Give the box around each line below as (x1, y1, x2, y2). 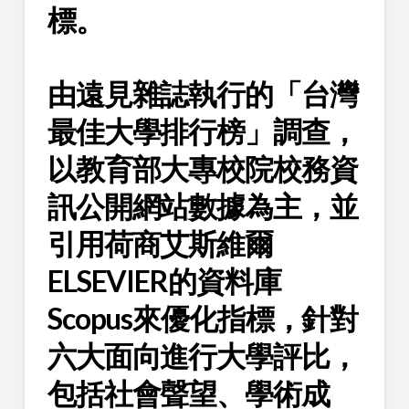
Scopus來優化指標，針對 (47, 300, 359, 337)
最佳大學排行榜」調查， (47, 113, 358, 150)
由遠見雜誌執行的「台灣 (47, 76, 358, 112)
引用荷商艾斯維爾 (47, 225, 273, 262)
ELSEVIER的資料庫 (47, 263, 281, 299)
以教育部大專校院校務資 (47, 151, 358, 187)
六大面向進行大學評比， (47, 338, 358, 374)
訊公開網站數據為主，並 (47, 188, 358, 225)
